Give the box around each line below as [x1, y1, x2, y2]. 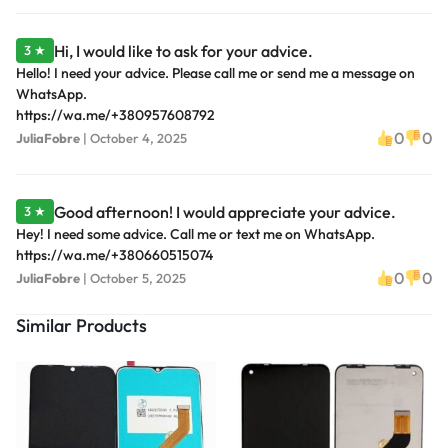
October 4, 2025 [90, 129, 187, 146]
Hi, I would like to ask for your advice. [54, 40, 313, 61]
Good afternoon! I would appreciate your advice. [54, 201, 396, 222]
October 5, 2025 [90, 269, 186, 286]
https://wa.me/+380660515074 [16, 246, 213, 265]
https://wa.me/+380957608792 [16, 106, 215, 125]
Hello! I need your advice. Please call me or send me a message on [16, 64, 415, 83]
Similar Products [16, 314, 147, 338]
